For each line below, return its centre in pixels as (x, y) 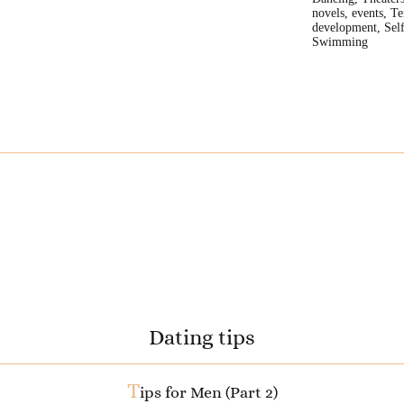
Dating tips (202, 338)
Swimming (340, 41)
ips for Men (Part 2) (208, 393)
